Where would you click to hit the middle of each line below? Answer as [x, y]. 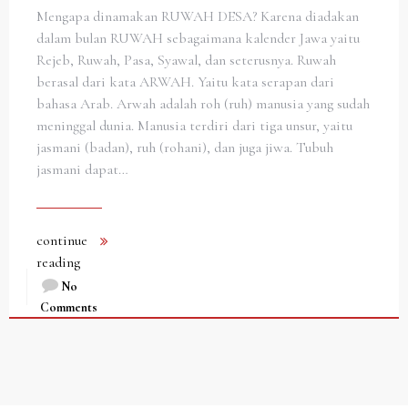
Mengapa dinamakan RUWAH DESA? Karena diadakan [198, 16]
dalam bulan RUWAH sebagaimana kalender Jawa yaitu [198, 38]
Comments [69, 307]
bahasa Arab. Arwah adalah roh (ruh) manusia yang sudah [203, 103]
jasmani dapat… [82, 169]
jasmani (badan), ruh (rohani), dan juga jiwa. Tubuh [185, 147]
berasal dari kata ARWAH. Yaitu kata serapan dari [185, 82]
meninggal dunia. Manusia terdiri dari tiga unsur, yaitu [194, 125]
